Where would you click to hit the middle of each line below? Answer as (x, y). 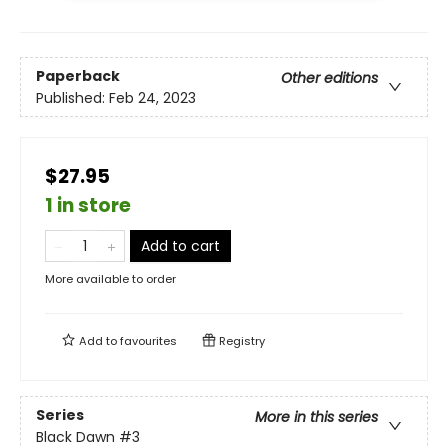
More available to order (110, 279)
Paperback (78, 75)
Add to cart (180, 246)
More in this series (316, 416)
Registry (240, 341)
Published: (72, 97)
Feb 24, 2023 (152, 97)
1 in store (88, 206)
